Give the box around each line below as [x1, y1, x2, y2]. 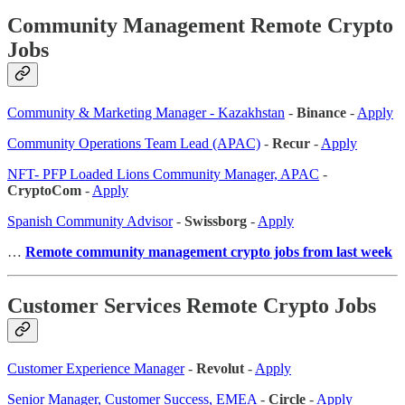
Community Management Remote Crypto [7, 13, 393, 37]
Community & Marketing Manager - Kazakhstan [7, 104, 285, 120]
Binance [297, 104, 346, 120]
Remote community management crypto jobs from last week [25, 243, 392, 259]
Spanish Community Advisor [7, 212, 173, 229]
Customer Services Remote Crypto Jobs [7, 294, 376, 318]
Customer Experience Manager [7, 361, 184, 377]
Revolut [196, 361, 244, 377]
